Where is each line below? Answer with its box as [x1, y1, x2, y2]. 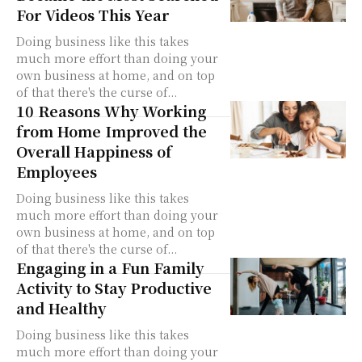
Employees [16, 161, 97, 182]
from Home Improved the [16, 120, 207, 141]
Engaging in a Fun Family [16, 257, 204, 278]
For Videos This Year [16, 4, 169, 25]
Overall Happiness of [16, 141, 172, 162]
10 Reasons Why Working [16, 100, 206, 121]
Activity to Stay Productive [16, 277, 212, 298]
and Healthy [16, 297, 106, 318]
